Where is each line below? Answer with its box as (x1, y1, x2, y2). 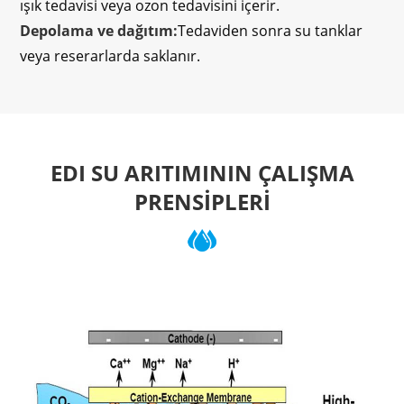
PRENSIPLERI (133, 187, 271, 217)
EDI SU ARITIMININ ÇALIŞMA (50, 158, 354, 188)
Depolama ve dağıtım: (20, 21, 179, 41)
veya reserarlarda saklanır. (20, 46, 201, 67)
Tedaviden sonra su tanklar (178, 21, 363, 41)
